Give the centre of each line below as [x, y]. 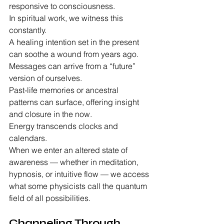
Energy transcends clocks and [64, 126]
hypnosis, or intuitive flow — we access [80, 174]
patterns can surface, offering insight [75, 102]
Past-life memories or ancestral [65, 90]
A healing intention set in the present [75, 42]
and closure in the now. [50, 114]
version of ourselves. [45, 78]
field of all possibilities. [50, 198]
